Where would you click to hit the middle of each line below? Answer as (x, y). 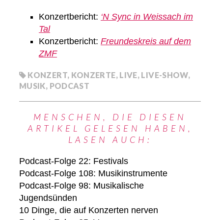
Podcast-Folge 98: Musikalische (82, 186)
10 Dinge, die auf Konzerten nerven (89, 210)
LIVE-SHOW (165, 75)
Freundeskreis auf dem (146, 41)
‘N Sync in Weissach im (147, 17)
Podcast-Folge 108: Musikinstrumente (93, 174)
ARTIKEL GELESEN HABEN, (110, 128)
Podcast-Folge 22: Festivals (74, 161)
